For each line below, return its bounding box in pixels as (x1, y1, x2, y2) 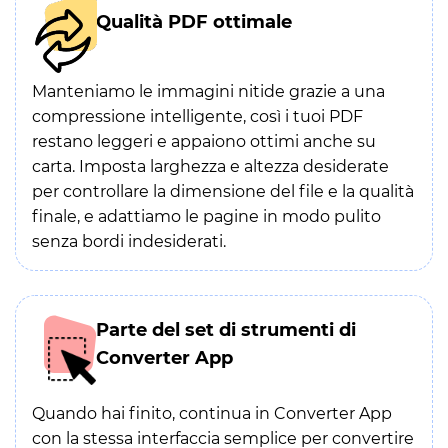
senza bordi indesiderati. (32, 232, 226, 251)
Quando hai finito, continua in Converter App (32, 404, 392, 423)
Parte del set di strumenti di (96, 319, 356, 341)
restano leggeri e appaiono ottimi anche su (32, 132, 376, 151)
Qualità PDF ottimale (96, 11, 292, 33)
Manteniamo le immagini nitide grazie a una (32, 82, 385, 101)
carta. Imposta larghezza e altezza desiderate (32, 157, 389, 176)
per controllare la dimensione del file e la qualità (32, 182, 414, 201)
